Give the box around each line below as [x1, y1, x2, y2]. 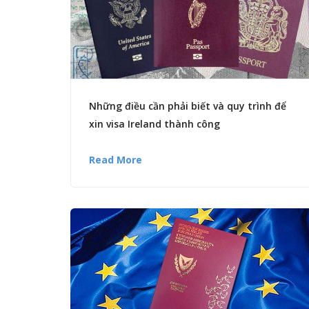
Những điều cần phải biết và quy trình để [89, 99, 286, 113]
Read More [89, 153, 142, 167]
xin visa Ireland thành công [89, 117, 220, 131]
